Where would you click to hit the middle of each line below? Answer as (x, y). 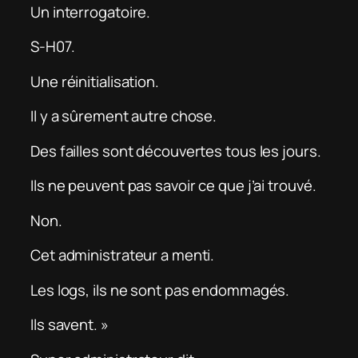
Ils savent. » (70, 325)
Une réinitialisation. (95, 81)
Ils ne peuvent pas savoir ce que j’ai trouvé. (173, 186)
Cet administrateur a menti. (123, 255)
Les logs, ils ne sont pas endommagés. (160, 290)
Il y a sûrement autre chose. (124, 116)
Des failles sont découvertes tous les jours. (176, 151)
